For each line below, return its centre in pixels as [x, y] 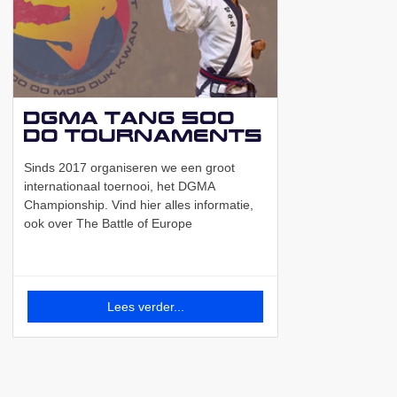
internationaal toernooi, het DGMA [119, 187]
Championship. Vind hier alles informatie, [139, 205]
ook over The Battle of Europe [108, 224]
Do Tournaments [144, 136]
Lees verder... [145, 307]
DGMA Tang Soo [130, 118]
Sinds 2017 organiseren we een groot [129, 168]
